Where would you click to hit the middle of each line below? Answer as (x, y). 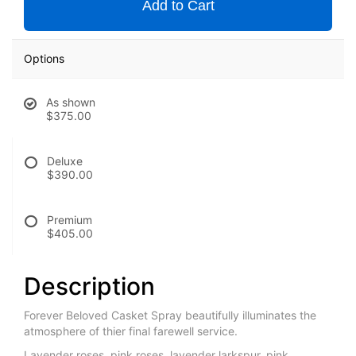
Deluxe (65, 161)
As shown (71, 103)
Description (89, 286)
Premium (70, 220)
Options (44, 59)
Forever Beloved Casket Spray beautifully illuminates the (170, 315)
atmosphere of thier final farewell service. (131, 331)
